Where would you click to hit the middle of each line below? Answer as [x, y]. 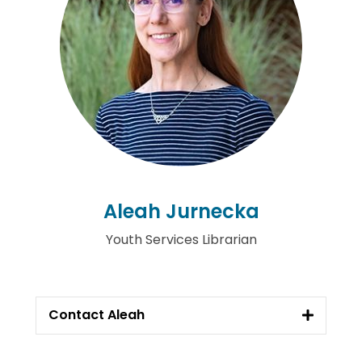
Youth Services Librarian [181, 239]
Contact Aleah [97, 315]
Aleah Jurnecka [181, 211]
